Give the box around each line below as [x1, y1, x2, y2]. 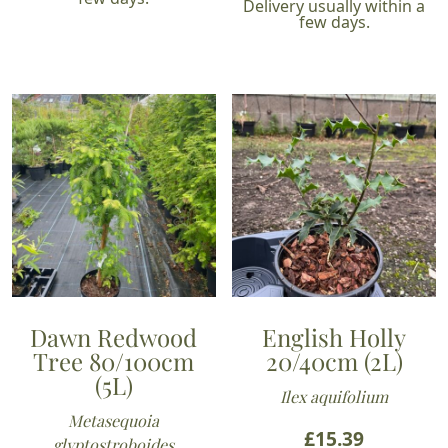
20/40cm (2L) [265, 345, 403, 378]
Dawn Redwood [30, 321, 198, 354]
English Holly [262, 321, 407, 354]
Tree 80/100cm [33, 345, 195, 378]
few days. [298, 11, 370, 34]
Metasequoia [68, 410, 160, 432]
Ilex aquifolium [280, 386, 389, 408]
